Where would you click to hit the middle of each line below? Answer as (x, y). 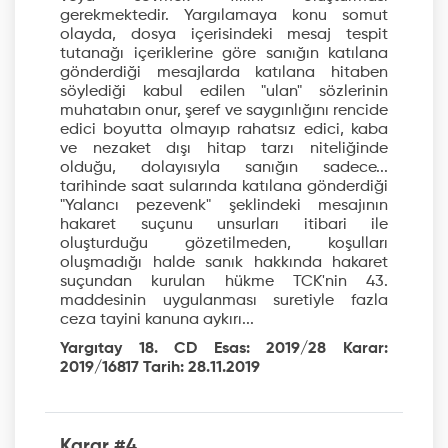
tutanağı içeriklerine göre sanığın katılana (224, 54)
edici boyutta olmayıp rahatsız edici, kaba (224, 130)
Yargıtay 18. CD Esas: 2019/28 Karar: (224, 349)
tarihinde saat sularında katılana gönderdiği (224, 187)
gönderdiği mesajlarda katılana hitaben (224, 73)
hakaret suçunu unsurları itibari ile (224, 225)
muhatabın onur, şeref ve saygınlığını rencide (224, 111)
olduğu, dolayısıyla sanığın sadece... (224, 168)
